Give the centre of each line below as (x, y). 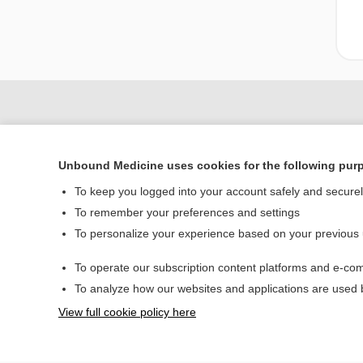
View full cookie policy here (127, 312)
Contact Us (305, 273)
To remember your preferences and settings (187, 212)
